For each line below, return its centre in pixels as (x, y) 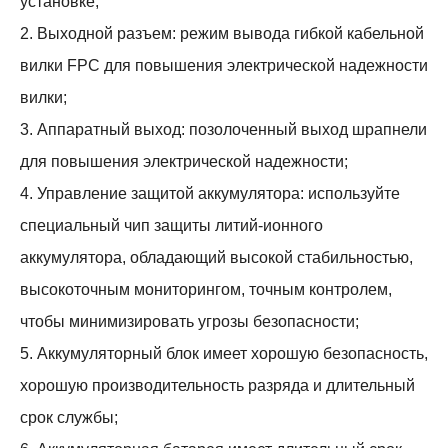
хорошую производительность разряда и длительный (217, 385)
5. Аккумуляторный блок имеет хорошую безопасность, (224, 353)
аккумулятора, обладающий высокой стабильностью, (216, 257)
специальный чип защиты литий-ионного (171, 225)
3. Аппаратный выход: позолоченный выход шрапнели (223, 129)
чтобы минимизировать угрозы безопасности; (189, 321)
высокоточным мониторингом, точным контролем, (206, 289)
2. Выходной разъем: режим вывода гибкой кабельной (222, 33)
